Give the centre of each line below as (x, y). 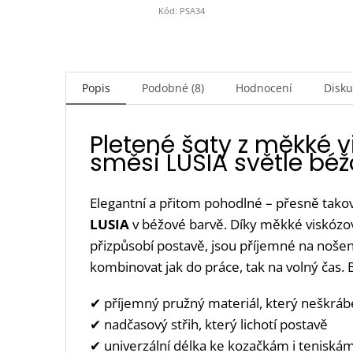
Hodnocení (264, 88)
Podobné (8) (173, 88)
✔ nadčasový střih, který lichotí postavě (209, 325)
